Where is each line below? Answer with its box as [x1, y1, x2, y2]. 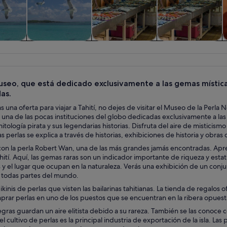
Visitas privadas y [93, 41, 156, 52]
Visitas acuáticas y [26, 41, 92, 52]
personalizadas [97, 51, 152, 62]
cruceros [43, 51, 75, 62]
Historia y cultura [157, 41, 219, 52]
